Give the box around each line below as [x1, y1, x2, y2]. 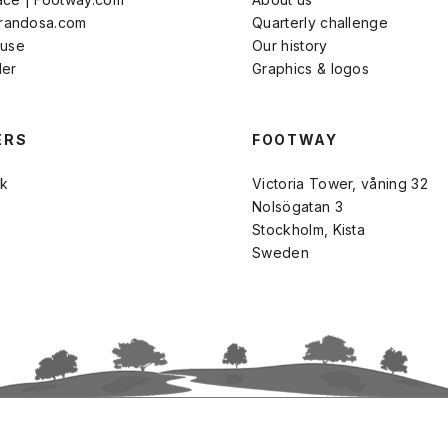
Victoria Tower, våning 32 [252, 174, 428, 192]
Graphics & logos [252, 59, 370, 77]
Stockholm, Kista [252, 220, 366, 238]
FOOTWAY [252, 130, 338, 148]
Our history [252, 36, 328, 54]
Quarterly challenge [252, 13, 389, 31]
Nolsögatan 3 [252, 197, 343, 215]
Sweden [252, 243, 309, 261]
